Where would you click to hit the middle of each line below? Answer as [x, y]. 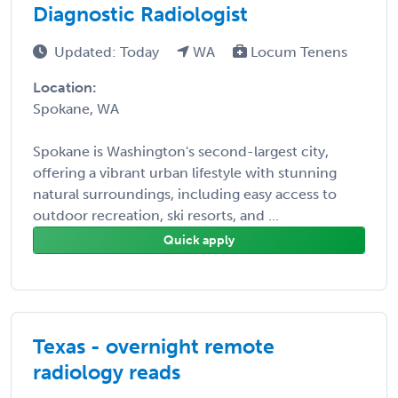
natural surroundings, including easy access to [185, 194]
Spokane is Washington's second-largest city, [181, 151]
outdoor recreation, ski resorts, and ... [156, 215]
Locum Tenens [297, 52]
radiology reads [107, 372]
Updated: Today [108, 52]
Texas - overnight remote [154, 346]
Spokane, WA [76, 108]
